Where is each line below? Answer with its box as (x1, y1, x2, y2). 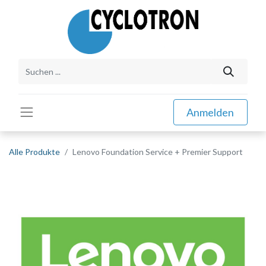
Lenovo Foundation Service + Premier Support (72, 146, 243, 157)
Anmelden (186, 105, 235, 119)
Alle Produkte (9, 146, 60, 157)
